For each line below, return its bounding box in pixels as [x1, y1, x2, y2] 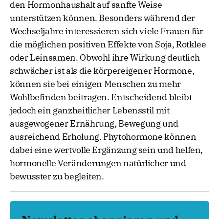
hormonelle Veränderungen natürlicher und [10, 157, 186, 169]
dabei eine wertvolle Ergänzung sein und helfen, [10, 144, 203, 156]
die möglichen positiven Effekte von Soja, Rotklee [10, 39, 206, 50]
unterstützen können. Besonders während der [10, 12, 195, 24]
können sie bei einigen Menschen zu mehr [10, 78, 181, 90]
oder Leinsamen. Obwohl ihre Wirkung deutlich [10, 52, 200, 64]
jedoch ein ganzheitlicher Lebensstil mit [10, 105, 170, 116]
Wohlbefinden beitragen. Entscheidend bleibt [10, 91, 192, 103]
